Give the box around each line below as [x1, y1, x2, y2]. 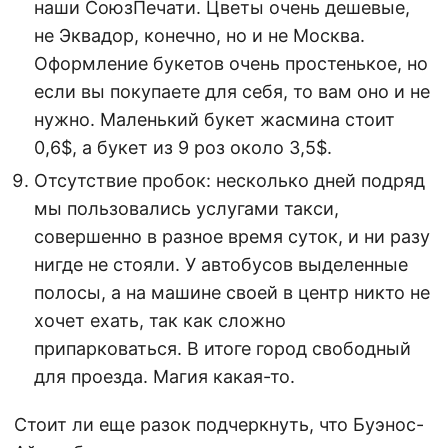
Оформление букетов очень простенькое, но [34, 52, 428, 74]
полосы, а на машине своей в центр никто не [34, 281, 430, 303]
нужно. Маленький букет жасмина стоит [34, 108, 395, 130]
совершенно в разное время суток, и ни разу [34, 225, 430, 247]
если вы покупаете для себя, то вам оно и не [34, 80, 430, 102]
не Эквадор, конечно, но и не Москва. [34, 24, 365, 46]
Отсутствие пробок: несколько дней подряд [34, 169, 425, 191]
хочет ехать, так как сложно [34, 309, 286, 331]
